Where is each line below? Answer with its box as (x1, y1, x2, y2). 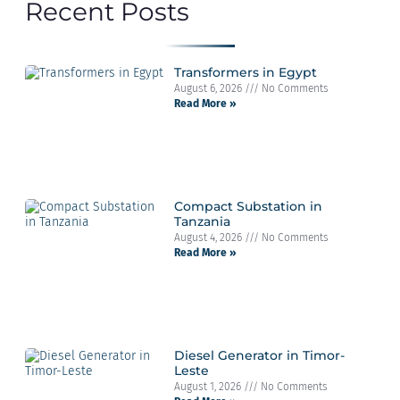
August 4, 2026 (173, 230, 245, 244)
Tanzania (173, 212, 230, 229)
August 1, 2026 (173, 379, 244, 393)
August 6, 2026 (173, 82, 245, 96)
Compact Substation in (173, 197, 322, 214)
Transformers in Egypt (173, 64, 317, 81)
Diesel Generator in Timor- (173, 346, 345, 363)
